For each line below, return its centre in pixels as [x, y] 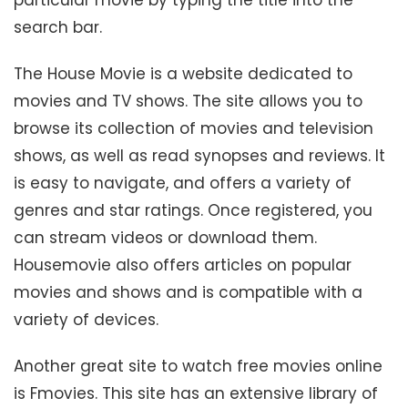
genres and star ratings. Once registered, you [193, 210]
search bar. [58, 27]
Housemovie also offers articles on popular [183, 265]
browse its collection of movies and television [194, 128]
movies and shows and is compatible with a [188, 292]
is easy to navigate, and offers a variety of [183, 183]
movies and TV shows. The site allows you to [188, 101]
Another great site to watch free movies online [198, 367]
